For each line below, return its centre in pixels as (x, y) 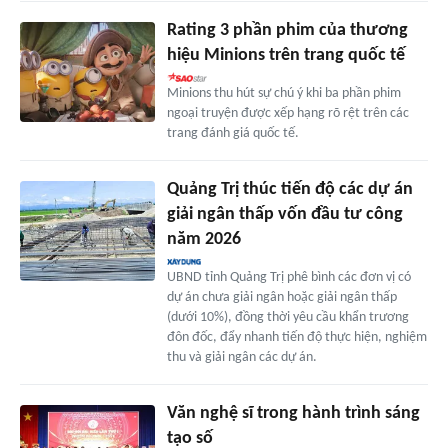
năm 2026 (203, 239)
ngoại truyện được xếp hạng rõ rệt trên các (287, 113)
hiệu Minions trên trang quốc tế (285, 55)
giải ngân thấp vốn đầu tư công (284, 214)
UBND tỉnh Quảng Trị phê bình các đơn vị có (288, 277)
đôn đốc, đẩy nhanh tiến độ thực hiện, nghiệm (296, 337)
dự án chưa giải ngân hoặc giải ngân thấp (281, 297)
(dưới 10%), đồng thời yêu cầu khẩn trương (287, 317)
